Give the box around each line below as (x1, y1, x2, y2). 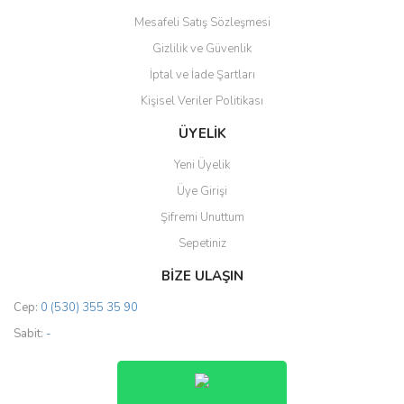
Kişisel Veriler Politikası (141, 93, 263, 109)
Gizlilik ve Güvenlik (152, 41, 252, 57)
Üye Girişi (177, 183, 227, 199)
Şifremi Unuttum (160, 209, 244, 225)
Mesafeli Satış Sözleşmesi (133, 14, 271, 31)
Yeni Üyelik (174, 157, 230, 173)
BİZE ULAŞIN (161, 267, 243, 285)
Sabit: (14, 326, 46, 342)
